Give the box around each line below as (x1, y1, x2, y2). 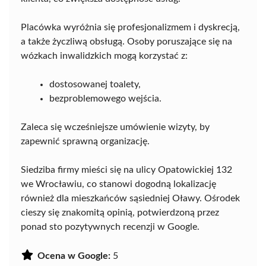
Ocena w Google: (37, 251, 110, 261)
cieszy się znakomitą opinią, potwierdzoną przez (21, 208, 219, 217)
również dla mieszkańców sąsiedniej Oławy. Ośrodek (21, 194, 240, 203)
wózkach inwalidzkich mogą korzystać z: (21, 51, 188, 61)
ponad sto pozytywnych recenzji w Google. (21, 222, 199, 232)
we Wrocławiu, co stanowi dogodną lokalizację (21, 179, 216, 189)
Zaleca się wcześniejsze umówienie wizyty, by (21, 122, 210, 132)
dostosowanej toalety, (49, 80, 141, 89)
